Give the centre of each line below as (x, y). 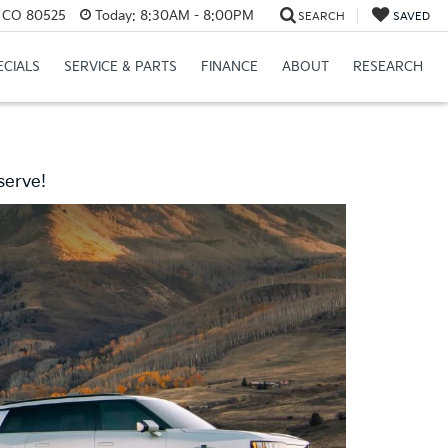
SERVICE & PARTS (120, 67)
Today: (115, 15)
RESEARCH (387, 67)
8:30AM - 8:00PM (194, 15)
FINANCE (229, 67)
